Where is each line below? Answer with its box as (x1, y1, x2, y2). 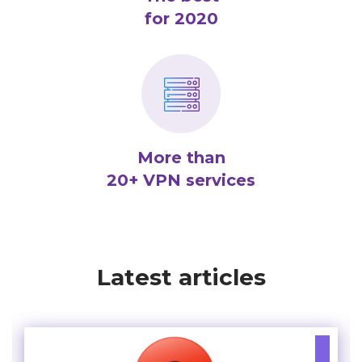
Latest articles (96, 263, 266, 291)
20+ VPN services (107, 170, 255, 190)
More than (137, 147, 225, 167)
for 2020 (144, 8, 218, 28)
